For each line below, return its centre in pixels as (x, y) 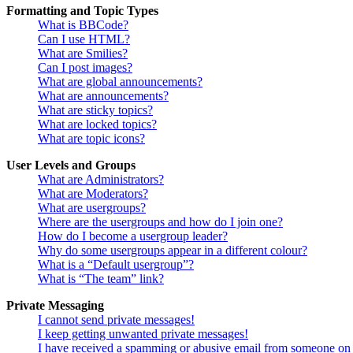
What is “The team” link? (101, 278)
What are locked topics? (97, 124)
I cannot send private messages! (116, 319)
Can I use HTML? (84, 39)
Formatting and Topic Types (82, 10)
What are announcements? (103, 95)
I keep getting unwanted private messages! (143, 333)
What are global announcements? (120, 81)
